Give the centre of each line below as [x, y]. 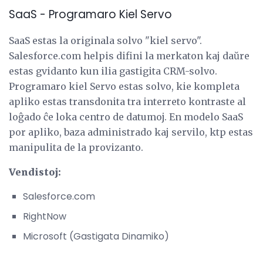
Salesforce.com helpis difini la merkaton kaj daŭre [129, 56]
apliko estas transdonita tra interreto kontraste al [127, 102]
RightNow [45, 217]
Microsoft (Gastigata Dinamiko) [96, 237]
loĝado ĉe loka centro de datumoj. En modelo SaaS [126, 117]
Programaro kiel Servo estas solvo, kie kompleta [124, 87]
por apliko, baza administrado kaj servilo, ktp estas [131, 132]
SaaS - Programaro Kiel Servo [90, 14]
